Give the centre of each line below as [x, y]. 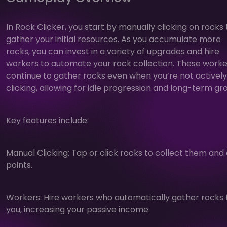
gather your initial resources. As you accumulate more [113, 39]
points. [19, 165]
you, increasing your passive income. [78, 209]
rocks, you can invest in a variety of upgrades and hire [113, 51]
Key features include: [47, 120]
